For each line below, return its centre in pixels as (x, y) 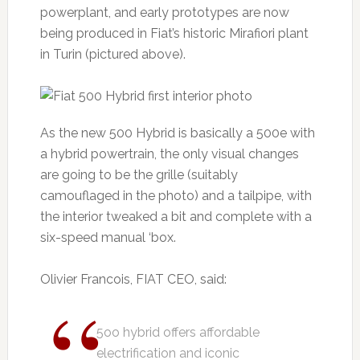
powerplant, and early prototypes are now (164, 13)
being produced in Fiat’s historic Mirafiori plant (174, 34)
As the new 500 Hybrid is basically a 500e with (177, 133)
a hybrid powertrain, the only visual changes (169, 154)
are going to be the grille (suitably (139, 175)
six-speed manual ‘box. (108, 238)
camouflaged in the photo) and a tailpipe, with (176, 196)
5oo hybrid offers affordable (178, 333)
